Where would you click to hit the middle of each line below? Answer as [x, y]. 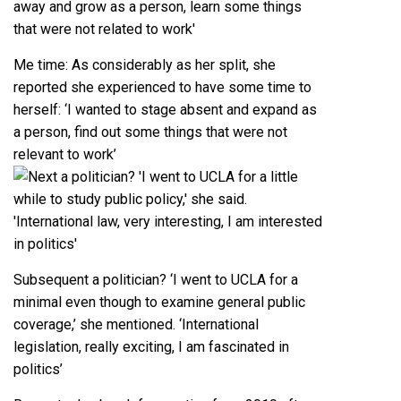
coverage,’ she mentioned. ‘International [136, 324]
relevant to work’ [65, 154]
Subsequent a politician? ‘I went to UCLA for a [156, 279]
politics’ [38, 369]
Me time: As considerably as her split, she [145, 64]
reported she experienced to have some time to [162, 87]
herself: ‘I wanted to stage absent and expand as [165, 109]
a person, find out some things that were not [150, 132]
